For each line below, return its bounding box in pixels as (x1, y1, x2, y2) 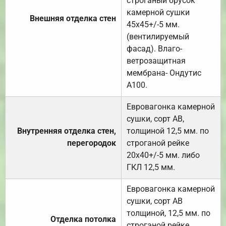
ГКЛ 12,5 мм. (127, 162, 175, 173)
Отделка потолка (50, 214, 116, 224)
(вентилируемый (127, 32, 189, 42)
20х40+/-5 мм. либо (127, 150, 200, 160)
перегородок (67, 138, 116, 148)
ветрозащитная (127, 56, 186, 66)
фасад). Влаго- (127, 44, 182, 54)
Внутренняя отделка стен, (17, 126, 116, 136)
